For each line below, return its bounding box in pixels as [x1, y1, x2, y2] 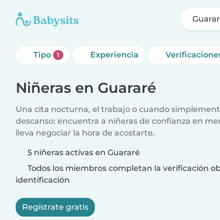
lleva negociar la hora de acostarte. [16, 128, 155, 137]
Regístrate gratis [22, 202, 88, 212]
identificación [16, 175, 70, 185]
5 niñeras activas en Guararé [27, 148, 140, 157]
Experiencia [90, 50, 138, 59]
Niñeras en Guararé [16, 79, 156, 96]
